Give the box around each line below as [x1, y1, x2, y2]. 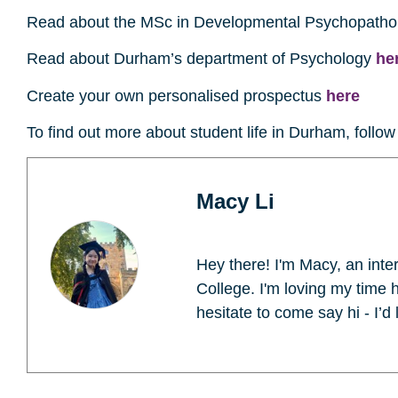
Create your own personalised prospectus [27, 86, 326, 105]
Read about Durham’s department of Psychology [27, 50, 376, 68]
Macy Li [196, 189, 275, 214]
